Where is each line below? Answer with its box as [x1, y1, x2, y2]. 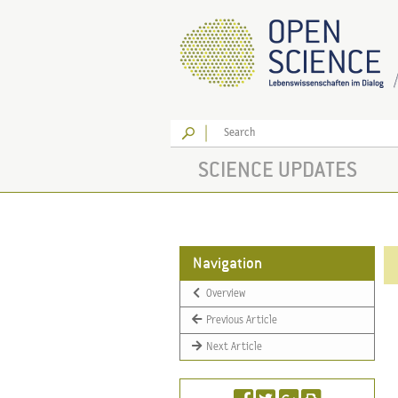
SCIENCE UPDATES [197, 157, 357, 181]
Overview [203, 288, 246, 299]
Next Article [203, 341, 263, 353]
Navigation [193, 255, 262, 272]
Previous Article [203, 314, 278, 326]
